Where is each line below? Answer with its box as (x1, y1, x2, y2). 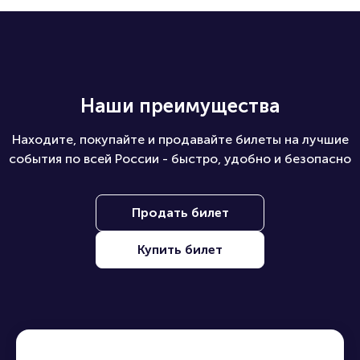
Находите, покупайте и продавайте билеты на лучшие (11, 131, 349, 147)
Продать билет (131, 204, 229, 220)
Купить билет (137, 241, 223, 257)
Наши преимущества (80, 93, 280, 117)
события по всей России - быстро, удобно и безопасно (9, 150, 351, 166)
